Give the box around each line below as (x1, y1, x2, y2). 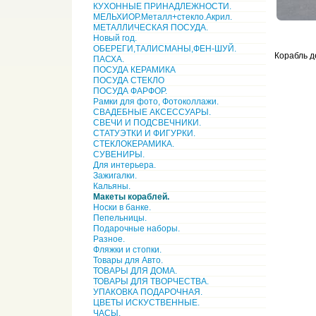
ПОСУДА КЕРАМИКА (93, 65, 176, 75)
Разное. (93, 234, 125, 244)
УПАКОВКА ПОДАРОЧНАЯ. (93, 287, 202, 297)
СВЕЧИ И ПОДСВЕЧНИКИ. (93, 118, 201, 128)
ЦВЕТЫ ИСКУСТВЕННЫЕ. (93, 298, 200, 308)
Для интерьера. (93, 160, 156, 170)
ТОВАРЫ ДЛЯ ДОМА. (93, 266, 177, 276)
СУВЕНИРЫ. (93, 150, 145, 159)
